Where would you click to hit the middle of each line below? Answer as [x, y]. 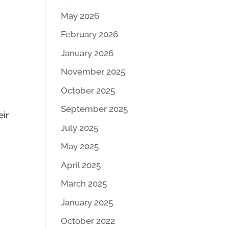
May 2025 [80, 146]
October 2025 [88, 90]
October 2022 [88, 221]
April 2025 [81, 165]
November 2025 [93, 72]
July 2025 [80, 128]
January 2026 [87, 53]
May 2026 [80, 16]
